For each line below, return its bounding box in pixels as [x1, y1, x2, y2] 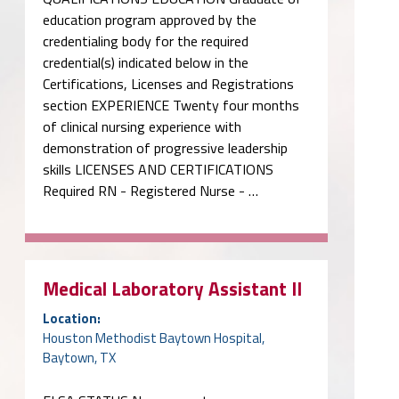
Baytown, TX [43, 346, 116, 368]
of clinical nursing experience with [43, 115, 241, 137]
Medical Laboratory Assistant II [43, 273, 302, 303]
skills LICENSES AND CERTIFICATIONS [43, 158, 273, 180]
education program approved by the [43, 8, 256, 30]
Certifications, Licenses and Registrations [43, 72, 294, 94]
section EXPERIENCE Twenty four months [43, 94, 299, 116]
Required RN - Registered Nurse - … [43, 179, 258, 201]
